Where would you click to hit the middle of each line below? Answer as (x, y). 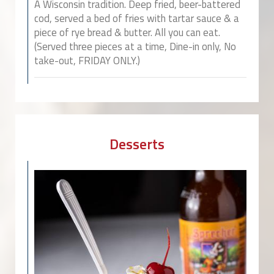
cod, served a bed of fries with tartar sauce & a (137, 19)
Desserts (137, 144)
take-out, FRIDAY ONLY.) (87, 61)
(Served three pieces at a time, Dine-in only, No (135, 47)
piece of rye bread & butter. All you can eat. (127, 33)
